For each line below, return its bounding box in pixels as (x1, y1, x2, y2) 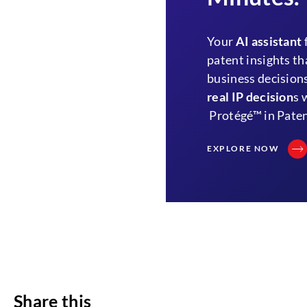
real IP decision (207, 89, 294, 104)
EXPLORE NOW (207, 143, 280, 153)
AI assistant (235, 34, 302, 49)
